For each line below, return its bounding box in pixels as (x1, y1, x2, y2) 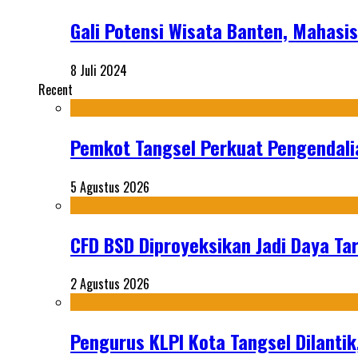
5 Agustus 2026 (70, 177, 149, 197)
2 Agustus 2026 (70, 274, 149, 294)
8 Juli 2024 (70, 60, 127, 80)
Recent (38, 79, 73, 99)
